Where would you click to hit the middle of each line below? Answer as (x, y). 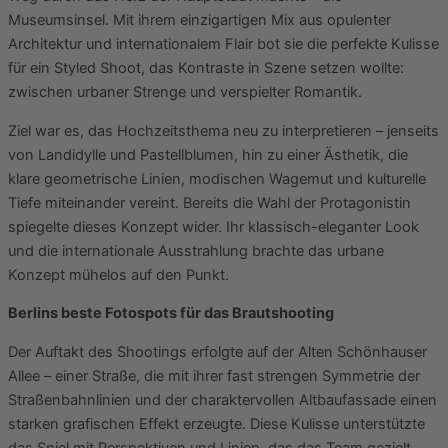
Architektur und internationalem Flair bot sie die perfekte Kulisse (223, 44)
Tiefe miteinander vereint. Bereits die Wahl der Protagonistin (209, 202)
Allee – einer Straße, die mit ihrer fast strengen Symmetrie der (214, 376)
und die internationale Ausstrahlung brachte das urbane (196, 250)
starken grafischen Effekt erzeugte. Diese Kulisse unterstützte (216, 424)
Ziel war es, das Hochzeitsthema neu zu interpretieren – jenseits (223, 130)
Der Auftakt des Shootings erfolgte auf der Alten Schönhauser (217, 352)
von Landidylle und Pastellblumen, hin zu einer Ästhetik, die (208, 154)
